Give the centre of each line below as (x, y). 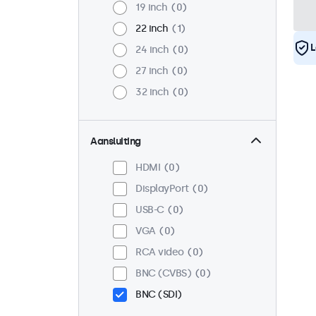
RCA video (160, 253)
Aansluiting (116, 142)
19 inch (152, 8)
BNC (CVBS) (163, 274)
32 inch (152, 92)
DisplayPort (162, 189)
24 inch (152, 50)
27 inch (152, 71)
